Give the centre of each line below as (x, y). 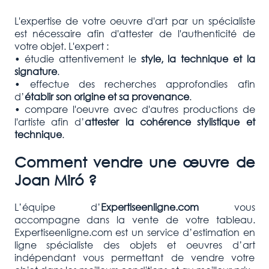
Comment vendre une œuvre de (134, 162)
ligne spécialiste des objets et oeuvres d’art (134, 245)
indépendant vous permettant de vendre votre (134, 258)
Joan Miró (51, 180)
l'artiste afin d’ (50, 122)
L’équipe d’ (57, 207)
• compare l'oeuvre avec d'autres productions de (134, 109)
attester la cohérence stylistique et (170, 122)
